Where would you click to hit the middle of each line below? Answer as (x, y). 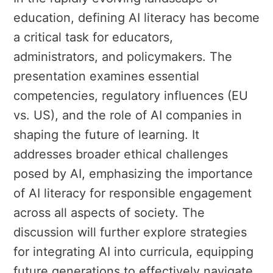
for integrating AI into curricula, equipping (133, 251)
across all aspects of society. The (109, 212)
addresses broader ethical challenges (121, 154)
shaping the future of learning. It (106, 134)
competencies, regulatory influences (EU (131, 95)
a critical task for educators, (93, 37)
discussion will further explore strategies (130, 232)
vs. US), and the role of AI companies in (128, 115)
